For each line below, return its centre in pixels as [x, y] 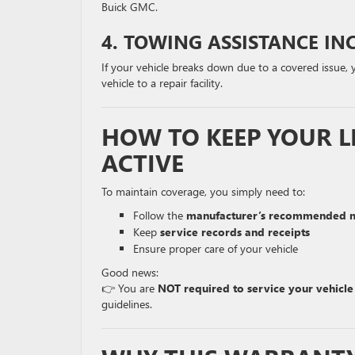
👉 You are [130, 288]
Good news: [130, 272]
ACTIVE [143, 162]
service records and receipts [235, 231]
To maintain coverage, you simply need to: [203, 191]
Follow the [160, 215]
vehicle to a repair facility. [162, 82]
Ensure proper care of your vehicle [216, 248]
